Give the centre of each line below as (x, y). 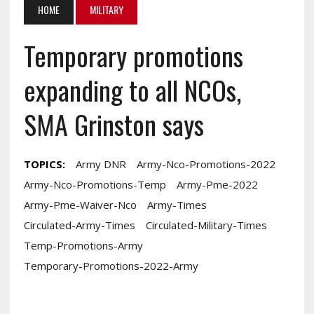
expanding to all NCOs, (132, 89)
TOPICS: (44, 164)
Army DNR (101, 164)
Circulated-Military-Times (206, 225)
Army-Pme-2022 (217, 184)
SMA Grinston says (114, 124)
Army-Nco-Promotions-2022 (206, 164)
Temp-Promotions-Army (83, 245)
